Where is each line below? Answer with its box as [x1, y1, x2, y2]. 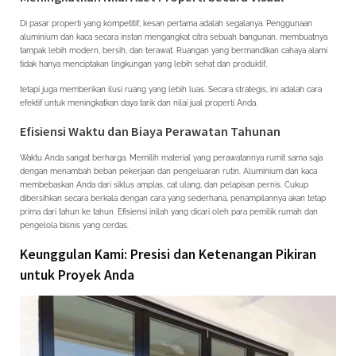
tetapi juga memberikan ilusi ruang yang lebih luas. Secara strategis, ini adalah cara [20, 84, 322, 94]
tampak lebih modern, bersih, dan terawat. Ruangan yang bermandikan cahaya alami [20, 45, 327, 55]
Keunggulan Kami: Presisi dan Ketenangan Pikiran [20, 244, 316, 263]
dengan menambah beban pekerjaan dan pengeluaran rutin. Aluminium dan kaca [20, 166, 317, 176]
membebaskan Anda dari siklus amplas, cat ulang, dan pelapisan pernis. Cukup [20, 180, 308, 189]
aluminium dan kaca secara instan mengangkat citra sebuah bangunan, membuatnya [20, 32, 327, 41]
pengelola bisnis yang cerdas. [20, 220, 129, 230]
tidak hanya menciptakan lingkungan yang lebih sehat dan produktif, [20, 59, 267, 68]
